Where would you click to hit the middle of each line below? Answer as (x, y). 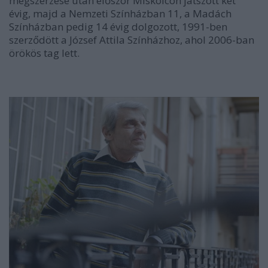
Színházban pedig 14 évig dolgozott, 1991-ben (118, 27)
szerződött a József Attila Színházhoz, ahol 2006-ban (132, 40)
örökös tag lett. (44, 53)
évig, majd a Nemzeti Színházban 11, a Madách (120, 13)
